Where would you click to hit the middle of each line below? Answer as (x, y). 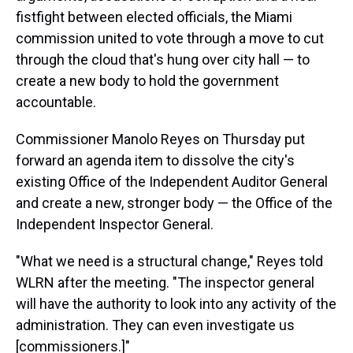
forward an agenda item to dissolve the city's (155, 160)
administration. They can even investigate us (155, 325)
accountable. (56, 102)
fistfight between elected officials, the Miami (154, 17)
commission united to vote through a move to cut (170, 38)
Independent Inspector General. (115, 224)
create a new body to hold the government (147, 81)
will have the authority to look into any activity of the (176, 304)
